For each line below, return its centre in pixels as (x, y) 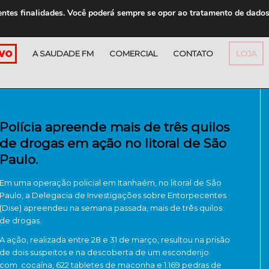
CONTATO (193, 53)
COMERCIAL (133, 53)
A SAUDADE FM (63, 53)
